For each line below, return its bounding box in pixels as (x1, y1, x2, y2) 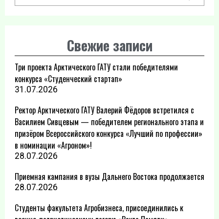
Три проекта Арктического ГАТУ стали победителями (15, 61, 178, 73)
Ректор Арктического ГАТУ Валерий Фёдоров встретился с (15, 104, 194, 116)
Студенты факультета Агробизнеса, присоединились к (15, 202, 183, 214)
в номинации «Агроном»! (15, 139, 92, 151)
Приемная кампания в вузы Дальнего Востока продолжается (15, 171, 204, 182)
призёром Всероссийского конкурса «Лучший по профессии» (15, 128, 202, 139)
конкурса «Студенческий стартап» (15, 73, 122, 85)
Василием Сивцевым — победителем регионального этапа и (15, 116, 204, 128)
